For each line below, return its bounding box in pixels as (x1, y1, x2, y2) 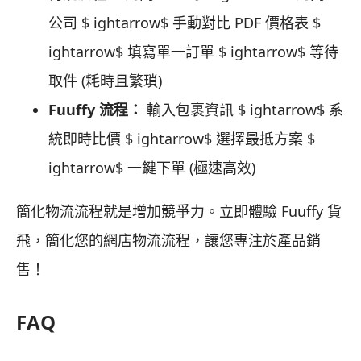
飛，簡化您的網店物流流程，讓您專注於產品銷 (16, 230, 321, 251)
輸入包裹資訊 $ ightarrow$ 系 (143, 100, 343, 120)
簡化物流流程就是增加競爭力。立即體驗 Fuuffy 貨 (16, 201, 342, 222)
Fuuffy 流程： (48, 100, 143, 120)
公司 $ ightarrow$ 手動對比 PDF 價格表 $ (48, 13, 321, 33)
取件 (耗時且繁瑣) (48, 71, 162, 91)
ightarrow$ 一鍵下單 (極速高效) (48, 158, 255, 178)
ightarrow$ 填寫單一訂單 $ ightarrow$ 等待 (48, 42, 338, 62)
